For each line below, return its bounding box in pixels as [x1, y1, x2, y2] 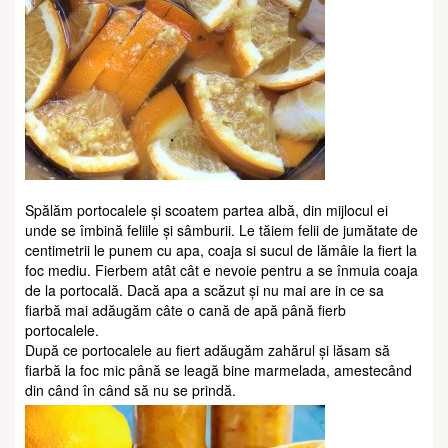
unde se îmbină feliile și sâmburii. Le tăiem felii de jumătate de [25, 220, 418, 241]
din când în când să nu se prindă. [25, 380, 236, 401]
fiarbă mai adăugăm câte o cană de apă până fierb [25, 300, 346, 321]
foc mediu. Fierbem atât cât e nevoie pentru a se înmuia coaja [25, 260, 418, 281]
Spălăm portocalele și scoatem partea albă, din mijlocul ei [25, 200, 388, 221]
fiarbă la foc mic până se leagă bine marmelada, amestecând [25, 360, 412, 381]
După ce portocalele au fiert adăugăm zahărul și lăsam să [25, 340, 390, 361]
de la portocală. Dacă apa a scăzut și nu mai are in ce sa [25, 280, 384, 301]
